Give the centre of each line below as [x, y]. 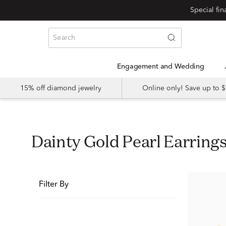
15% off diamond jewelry [61, 88]
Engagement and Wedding [163, 67]
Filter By [54, 185]
